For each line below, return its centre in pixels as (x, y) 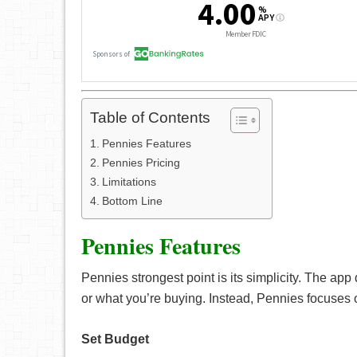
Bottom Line (132, 201)
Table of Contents (150, 118)
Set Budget (115, 339)
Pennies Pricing (141, 163)
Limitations (129, 182)
